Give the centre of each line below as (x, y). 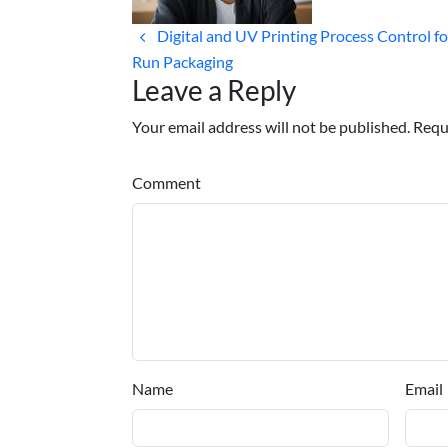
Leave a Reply (214, 89)
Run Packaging (182, 61)
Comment (166, 182)
